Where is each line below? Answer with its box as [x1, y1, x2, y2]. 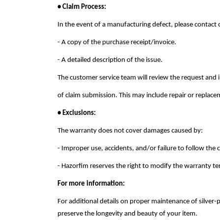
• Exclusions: [57, 110, 96, 117]
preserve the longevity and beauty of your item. [57, 210, 197, 218]
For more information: [57, 180, 125, 188]
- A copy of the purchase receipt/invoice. [57, 39, 176, 46]
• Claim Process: [57, 3, 106, 11]
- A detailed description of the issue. [57, 56, 163, 64]
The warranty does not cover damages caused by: [57, 127, 203, 135]
